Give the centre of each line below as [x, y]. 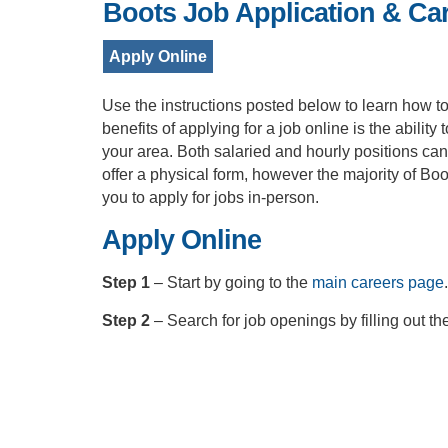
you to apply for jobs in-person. [210, 197]
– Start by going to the [233, 282]
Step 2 [128, 320]
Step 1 [128, 282]
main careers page [378, 282]
